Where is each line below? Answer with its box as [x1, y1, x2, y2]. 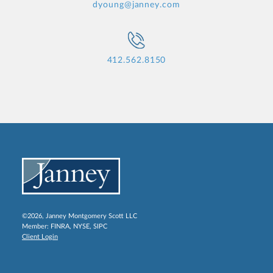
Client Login [22, 233, 58, 240]
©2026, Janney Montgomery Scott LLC [22, 213, 137, 219]
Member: [22, 223, 51, 230]
